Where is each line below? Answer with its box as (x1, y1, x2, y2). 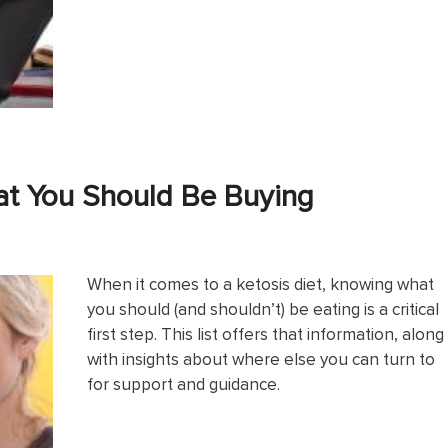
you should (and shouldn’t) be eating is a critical (87, 296, 439, 321)
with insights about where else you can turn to (87, 346, 435, 371)
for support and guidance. (87, 371, 280, 396)
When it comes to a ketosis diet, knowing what (87, 271, 434, 296)
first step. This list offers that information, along (87, 321, 444, 346)
